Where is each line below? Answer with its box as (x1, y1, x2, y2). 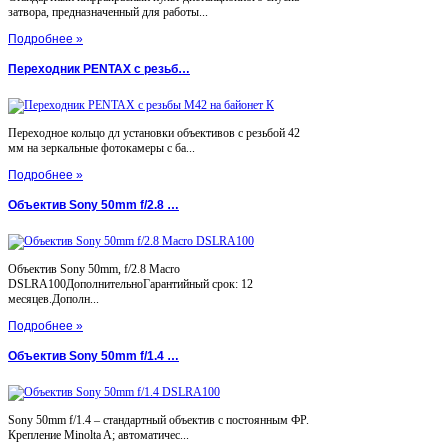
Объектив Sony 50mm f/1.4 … (8, 348, 179, 363)
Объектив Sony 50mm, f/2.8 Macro (8, 261, 180, 276)
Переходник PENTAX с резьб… (8, 62, 190, 77)
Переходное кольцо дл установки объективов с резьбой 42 (8, 125, 300, 140)
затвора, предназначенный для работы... (8, 5, 208, 20)
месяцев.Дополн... (8, 291, 99, 306)
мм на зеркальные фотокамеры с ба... (8, 140, 195, 155)
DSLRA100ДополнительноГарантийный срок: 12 (8, 276, 253, 291)
